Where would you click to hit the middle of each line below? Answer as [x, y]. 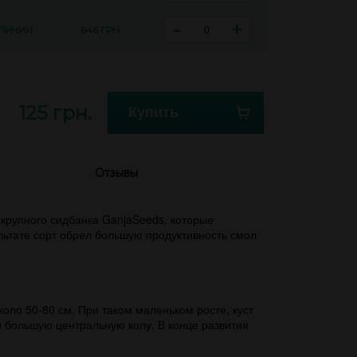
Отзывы [116, 173]
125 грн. [55, 113]
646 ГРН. [102, 30]
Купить [153, 112]
